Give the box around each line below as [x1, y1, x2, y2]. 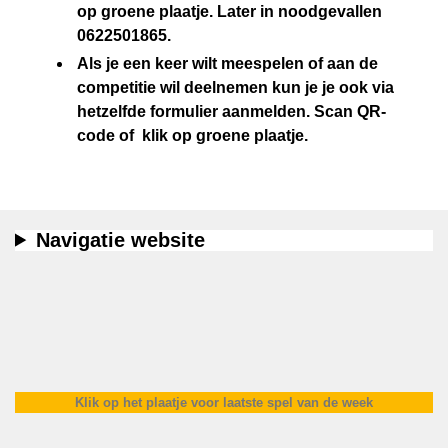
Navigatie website [36, 228, 206, 251]
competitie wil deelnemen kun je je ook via [77, 79, 394, 97]
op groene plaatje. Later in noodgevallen [77, 2, 382, 20]
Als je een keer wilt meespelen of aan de [77, 55, 378, 73]
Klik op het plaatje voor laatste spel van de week [75, 394, 373, 410]
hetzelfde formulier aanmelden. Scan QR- [77, 103, 386, 121]
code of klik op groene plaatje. [77, 127, 308, 145]
